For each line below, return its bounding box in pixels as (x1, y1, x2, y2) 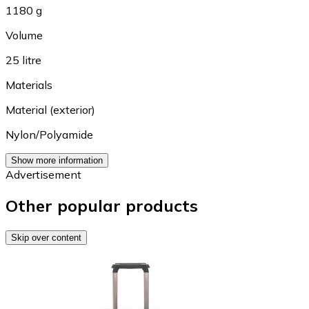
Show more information (11, 154, 103, 166)
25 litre (6, 52, 41, 67)
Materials (6, 77, 52, 92)
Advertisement (6, 167, 81, 181)
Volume (6, 28, 43, 42)
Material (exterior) (6, 102, 95, 117)
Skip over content (11, 232, 81, 243)
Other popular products (6, 195, 198, 216)
